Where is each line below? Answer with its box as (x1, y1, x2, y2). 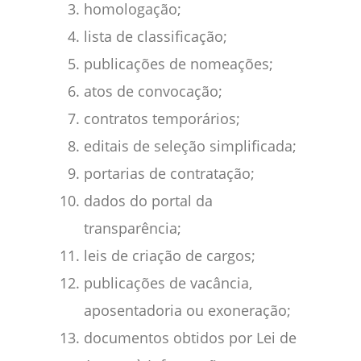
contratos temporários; (84, 109, 240, 129)
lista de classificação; (84, 27, 227, 47)
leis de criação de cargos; (84, 246, 255, 266)
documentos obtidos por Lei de (84, 328, 297, 348)
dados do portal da (84, 191, 213, 211)
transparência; (84, 218, 181, 239)
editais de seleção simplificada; (84, 136, 297, 156)
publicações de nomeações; (84, 54, 273, 74)
